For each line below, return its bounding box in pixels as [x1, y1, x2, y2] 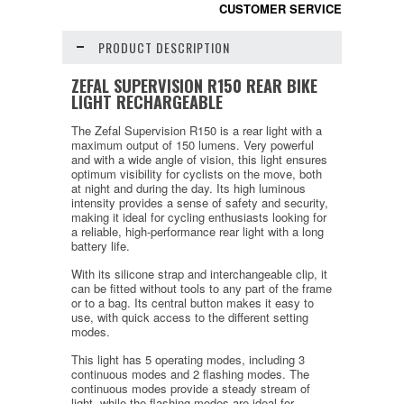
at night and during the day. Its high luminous [71, 179, 306, 197]
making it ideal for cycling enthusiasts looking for [71, 207, 326, 225]
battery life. [71, 236, 130, 254]
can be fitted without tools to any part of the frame [71, 279, 332, 297]
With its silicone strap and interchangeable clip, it [71, 264, 327, 282]
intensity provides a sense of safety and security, [71, 193, 328, 211]
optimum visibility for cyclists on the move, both [71, 164, 322, 182]
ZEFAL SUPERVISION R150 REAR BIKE [71, 72, 317, 97]
